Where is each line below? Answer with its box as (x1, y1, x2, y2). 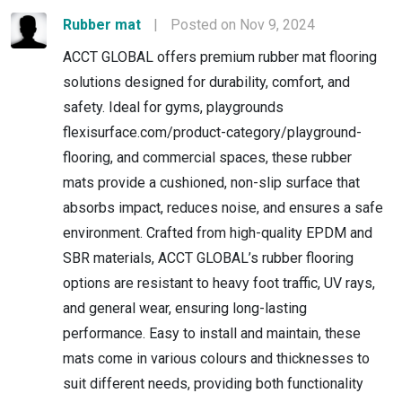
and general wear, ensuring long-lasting (63, 299, 307, 317)
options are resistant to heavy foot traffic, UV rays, (63, 274, 375, 292)
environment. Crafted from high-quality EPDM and (63, 223, 372, 241)
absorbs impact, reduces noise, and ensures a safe (63, 198, 383, 216)
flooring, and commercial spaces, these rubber (63, 148, 352, 166)
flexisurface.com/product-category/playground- (63, 123, 362, 141)
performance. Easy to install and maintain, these (63, 324, 361, 342)
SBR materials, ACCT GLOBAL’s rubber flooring (63, 249, 354, 267)
